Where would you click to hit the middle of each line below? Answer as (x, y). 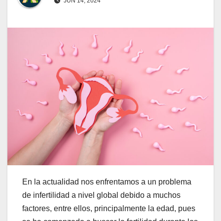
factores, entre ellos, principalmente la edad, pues (109, 208)
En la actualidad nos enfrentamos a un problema (107, 182)
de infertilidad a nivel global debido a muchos (101, 195)
